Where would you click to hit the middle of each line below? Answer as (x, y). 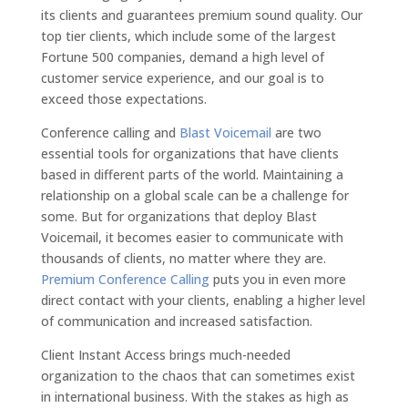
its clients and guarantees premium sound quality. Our (201, 15)
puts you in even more (277, 279)
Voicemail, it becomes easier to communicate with (192, 237)
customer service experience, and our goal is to (182, 78)
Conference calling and (110, 133)
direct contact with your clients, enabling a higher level (203, 300)
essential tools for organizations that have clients (189, 153)
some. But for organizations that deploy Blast (178, 216)
